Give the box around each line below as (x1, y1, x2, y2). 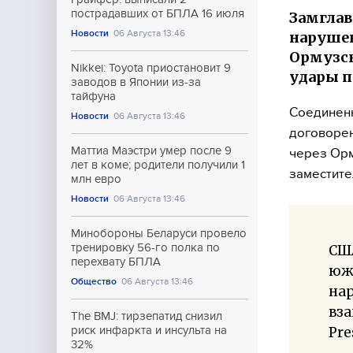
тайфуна (71, 90, 116, 102)
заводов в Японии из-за (71, 76, 201, 88)
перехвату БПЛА (71, 255, 161, 268)
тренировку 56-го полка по (71, 241, 220, 254)
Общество (71, 276, 117, 287)
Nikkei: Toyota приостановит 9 (71, 61, 231, 74)
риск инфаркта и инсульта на (71, 324, 227, 336)
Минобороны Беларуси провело (71, 227, 247, 240)
